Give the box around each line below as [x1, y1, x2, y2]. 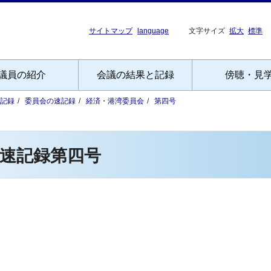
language [137, 27, 169, 35]
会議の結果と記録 [96, 70, 174, 80]
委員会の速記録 [25, 97, 76, 105]
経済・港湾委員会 [86, 97, 144, 105]
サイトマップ [89, 27, 132, 35]
